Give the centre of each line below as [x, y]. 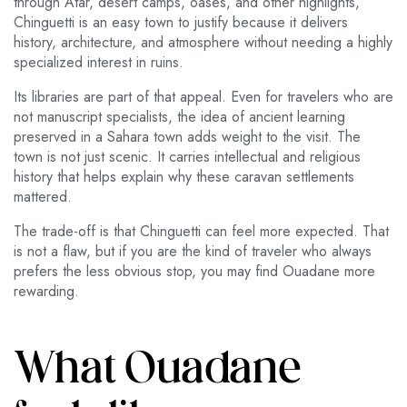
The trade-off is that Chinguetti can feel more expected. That [201, 232]
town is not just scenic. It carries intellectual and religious [187, 157]
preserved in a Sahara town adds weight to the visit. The [187, 137]
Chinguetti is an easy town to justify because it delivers [181, 23]
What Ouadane [158, 372]
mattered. [43, 197]
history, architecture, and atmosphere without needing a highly [203, 43]
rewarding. [46, 292]
